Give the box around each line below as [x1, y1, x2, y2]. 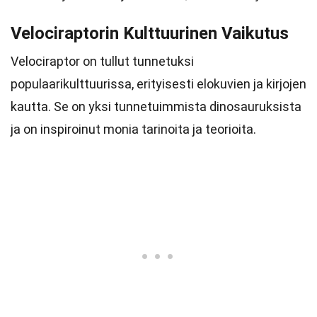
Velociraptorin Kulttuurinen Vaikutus [11, 23, 289, 43]
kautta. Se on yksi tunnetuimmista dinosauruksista [11, 99, 301, 114]
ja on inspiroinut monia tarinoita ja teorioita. [11, 122, 256, 137]
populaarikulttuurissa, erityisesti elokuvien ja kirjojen [11, 76, 306, 91]
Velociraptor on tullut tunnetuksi [11, 54, 194, 69]
